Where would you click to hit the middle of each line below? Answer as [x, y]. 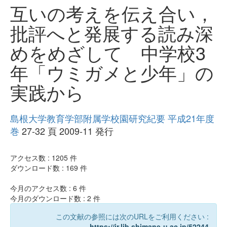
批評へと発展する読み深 [112, 33]
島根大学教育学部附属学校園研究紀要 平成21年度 [112, 118]
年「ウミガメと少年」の [112, 72]
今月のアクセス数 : [42, 188]
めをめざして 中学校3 [108, 53]
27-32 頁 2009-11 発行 [66, 131]
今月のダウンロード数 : [49, 198]
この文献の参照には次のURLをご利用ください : [132, 217]
